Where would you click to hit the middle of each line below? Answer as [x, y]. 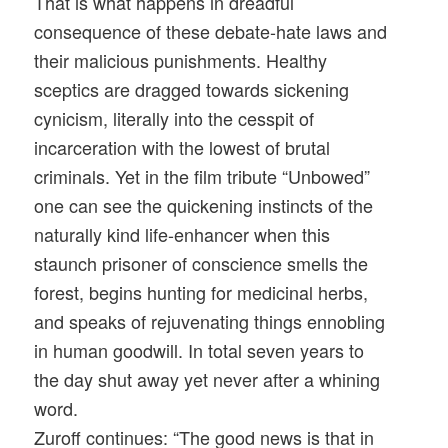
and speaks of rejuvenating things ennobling [210, 321]
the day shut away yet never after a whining [207, 379]
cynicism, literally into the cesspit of [174, 118]
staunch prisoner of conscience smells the [201, 263]
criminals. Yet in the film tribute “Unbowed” [202, 176]
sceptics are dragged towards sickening [192, 89]
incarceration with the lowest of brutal [182, 147]
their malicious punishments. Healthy [181, 60]
